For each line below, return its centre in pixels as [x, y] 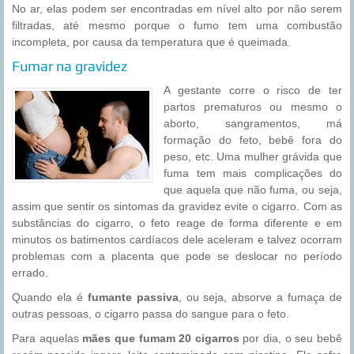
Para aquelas [47, 339]
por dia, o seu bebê [291, 339]
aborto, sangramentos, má [253, 124]
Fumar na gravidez [70, 66]
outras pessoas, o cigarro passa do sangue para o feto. [151, 314]
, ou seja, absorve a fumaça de [260, 298]
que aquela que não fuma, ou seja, [253, 190]
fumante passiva [133, 298]
